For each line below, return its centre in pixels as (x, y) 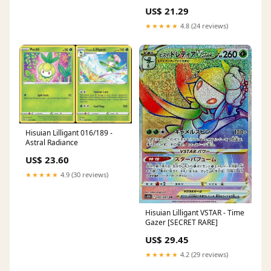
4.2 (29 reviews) (203, 255)
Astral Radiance (52, 143)
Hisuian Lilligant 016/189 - (69, 133)
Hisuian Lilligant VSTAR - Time (195, 213)
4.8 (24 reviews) (203, 26)
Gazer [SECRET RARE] (181, 223)
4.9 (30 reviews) (83, 175)
